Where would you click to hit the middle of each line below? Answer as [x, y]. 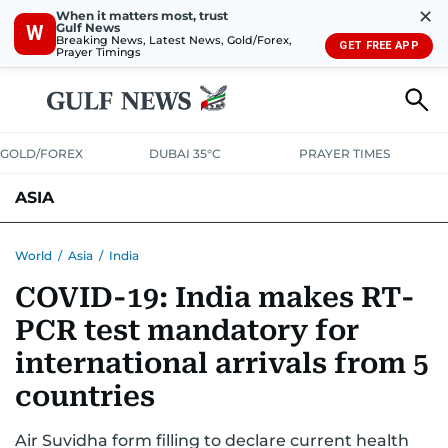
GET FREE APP [379, 45]
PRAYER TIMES [344, 153]
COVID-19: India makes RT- [215, 297]
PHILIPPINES [172, 245]
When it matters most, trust [142, 15]
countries [85, 396]
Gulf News [88, 27]
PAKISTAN [91, 245]
